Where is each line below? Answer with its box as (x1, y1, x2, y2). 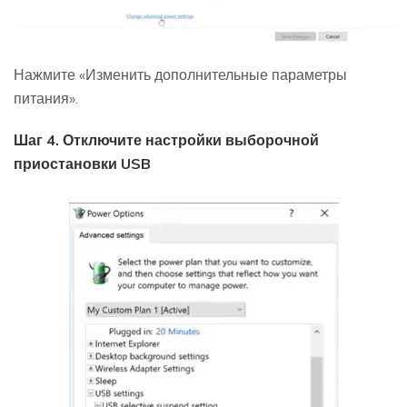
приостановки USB (14, 154, 151, 174)
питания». (14, 89, 78, 108)
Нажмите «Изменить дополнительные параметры (14, 65, 347, 84)
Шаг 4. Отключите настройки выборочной (14, 131, 319, 150)
